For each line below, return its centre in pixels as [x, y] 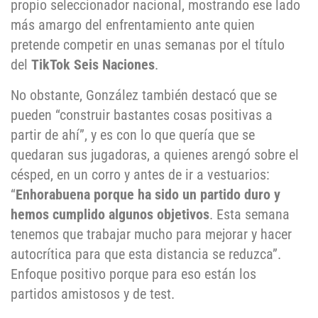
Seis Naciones [114, 65]
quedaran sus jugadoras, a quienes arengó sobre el [155, 154]
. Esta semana [250, 214]
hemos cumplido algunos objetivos [110, 214]
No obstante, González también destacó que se [144, 95]
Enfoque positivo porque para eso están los [133, 274]
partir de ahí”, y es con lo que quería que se [133, 135]
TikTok [53, 65]
